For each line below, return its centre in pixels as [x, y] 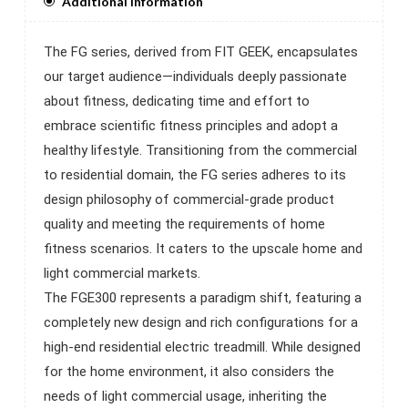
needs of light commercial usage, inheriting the [185, 396]
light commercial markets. [122, 273]
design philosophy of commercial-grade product [189, 199]
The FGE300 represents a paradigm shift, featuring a [203, 297]
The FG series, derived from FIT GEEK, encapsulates [201, 51]
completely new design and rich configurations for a [201, 322]
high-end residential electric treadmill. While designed [202, 347]
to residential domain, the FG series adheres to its [195, 174]
